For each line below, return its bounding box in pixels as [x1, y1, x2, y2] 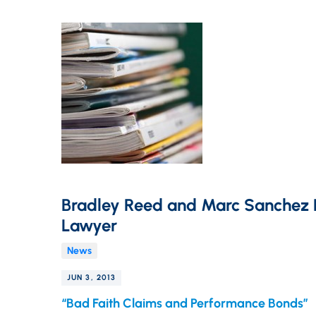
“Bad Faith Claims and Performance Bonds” [61, 296, 308, 311]
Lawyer [61, 215, 117, 236]
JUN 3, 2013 [67, 273, 116, 282]
